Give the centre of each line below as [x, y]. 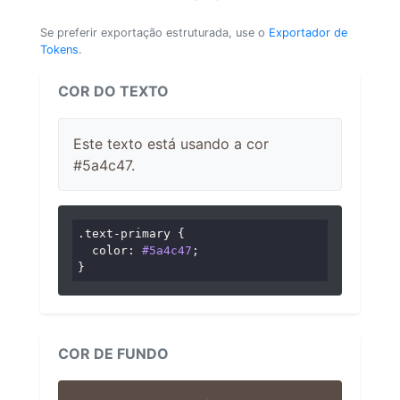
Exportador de [308, 32]
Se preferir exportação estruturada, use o [154, 32]
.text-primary [125, 233]
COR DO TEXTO [113, 91]
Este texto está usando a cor [171, 143]
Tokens [59, 49]
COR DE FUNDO [113, 354]
